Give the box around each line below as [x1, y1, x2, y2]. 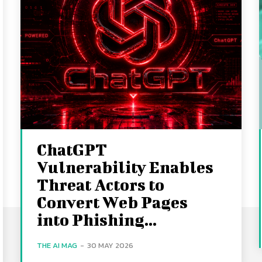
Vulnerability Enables [37, 158, 214, 177]
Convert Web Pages [37, 193, 188, 212]
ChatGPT [37, 140, 108, 159]
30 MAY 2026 [87, 240, 134, 251]
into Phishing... [37, 211, 157, 229]
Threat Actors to [37, 175, 165, 194]
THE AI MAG [37, 240, 78, 251]
